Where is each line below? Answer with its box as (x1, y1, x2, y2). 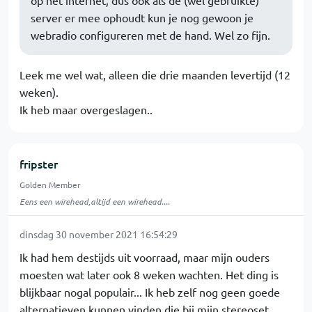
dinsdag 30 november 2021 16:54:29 (19, 228, 178, 240)
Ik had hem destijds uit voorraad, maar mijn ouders (19, 250, 270, 264)
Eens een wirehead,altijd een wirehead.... (19, 196, 170, 207)
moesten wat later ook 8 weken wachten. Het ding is (19, 267, 279, 281)
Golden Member (19, 179, 81, 190)
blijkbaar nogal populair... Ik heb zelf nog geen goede (19, 285, 280, 299)
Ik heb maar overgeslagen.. (19, 102, 153, 116)
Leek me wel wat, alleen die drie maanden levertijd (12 (19, 68, 290, 81)
